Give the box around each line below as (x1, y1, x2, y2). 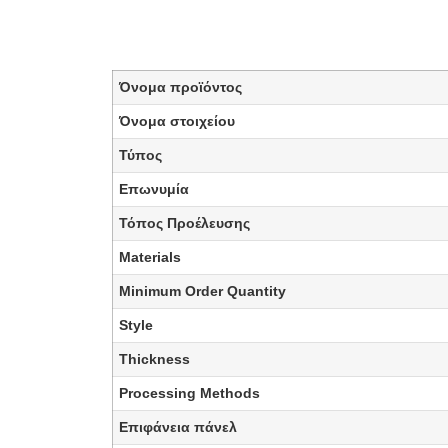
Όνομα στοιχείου (119, 113, 235, 130)
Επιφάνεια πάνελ (119, 419, 237, 436)
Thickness (119, 351, 190, 368)
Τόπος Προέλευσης (119, 215, 250, 232)
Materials (119, 249, 181, 266)
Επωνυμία (119, 181, 189, 198)
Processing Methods (119, 385, 260, 402)
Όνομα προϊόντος (119, 79, 242, 96)
